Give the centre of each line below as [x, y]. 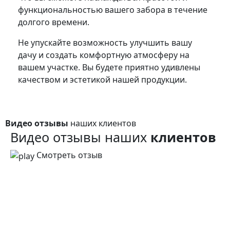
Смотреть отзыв [69, 155]
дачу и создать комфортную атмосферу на [104, 55]
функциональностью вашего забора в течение [113, 9]
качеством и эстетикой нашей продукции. [102, 79]
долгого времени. [54, 22]
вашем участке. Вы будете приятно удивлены [109, 67]
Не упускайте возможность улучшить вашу [105, 42]
